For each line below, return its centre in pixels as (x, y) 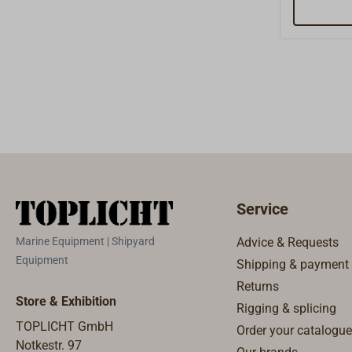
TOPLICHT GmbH (64, 326)
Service (262, 209)
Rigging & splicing (286, 308)
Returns (258, 286)
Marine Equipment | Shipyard (85, 241)
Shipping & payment (293, 264)
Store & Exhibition (66, 301)
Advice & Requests (288, 242)
